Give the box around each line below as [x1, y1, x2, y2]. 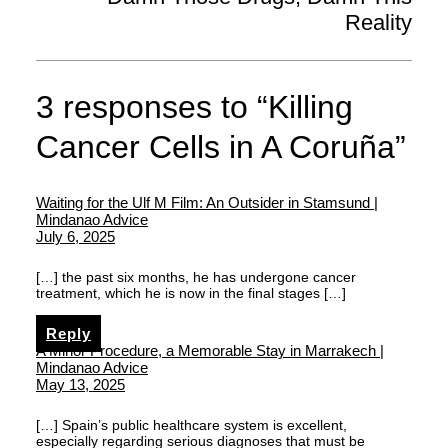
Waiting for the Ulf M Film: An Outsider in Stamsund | [36, 193, 378, 211]
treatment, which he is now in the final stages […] [36, 284, 346, 301]
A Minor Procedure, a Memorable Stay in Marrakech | [36, 341, 384, 359]
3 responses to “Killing [36, 89, 353, 126]
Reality [345, 9, 412, 35]
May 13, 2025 [36, 375, 125, 393]
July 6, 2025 [36, 227, 115, 245]
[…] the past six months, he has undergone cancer [36, 268, 356, 285]
